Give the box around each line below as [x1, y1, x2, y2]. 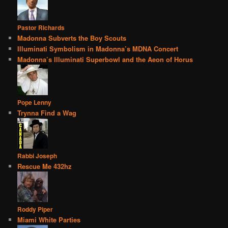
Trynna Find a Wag [17, 108, 77, 118]
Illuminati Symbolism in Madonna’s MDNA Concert [17, 44, 179, 54]
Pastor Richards [17, 23, 65, 33]
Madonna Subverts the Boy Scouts [17, 33, 127, 43]
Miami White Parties [17, 215, 81, 225]
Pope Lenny [17, 98, 52, 107]
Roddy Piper [17, 205, 53, 214]
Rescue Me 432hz [17, 161, 72, 172]
